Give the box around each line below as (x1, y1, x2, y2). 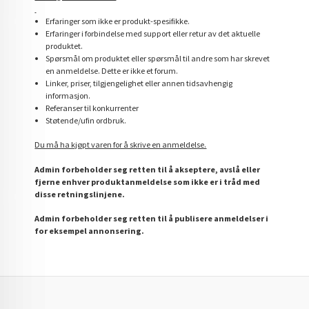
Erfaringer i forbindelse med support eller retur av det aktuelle (45, 28, 260, 39)
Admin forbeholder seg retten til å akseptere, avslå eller (34, 163, 261, 175)
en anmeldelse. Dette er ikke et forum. (45, 65, 178, 76)
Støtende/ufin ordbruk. (45, 114, 126, 126)
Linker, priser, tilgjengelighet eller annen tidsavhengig (45, 77, 232, 88)
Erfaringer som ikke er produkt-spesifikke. (45, 15, 190, 26)
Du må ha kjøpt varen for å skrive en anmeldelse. (34, 139, 207, 150)
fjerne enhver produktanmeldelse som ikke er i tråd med (34, 176, 261, 187)
